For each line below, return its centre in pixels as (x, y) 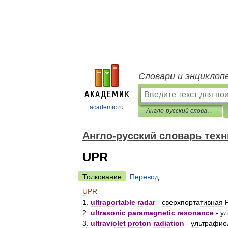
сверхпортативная (192, 202)
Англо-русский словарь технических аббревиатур (210, 111)
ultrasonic (108, 213)
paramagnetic (151, 213)
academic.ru (107, 107)
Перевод (144, 177)
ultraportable (113, 202)
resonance (195, 213)
